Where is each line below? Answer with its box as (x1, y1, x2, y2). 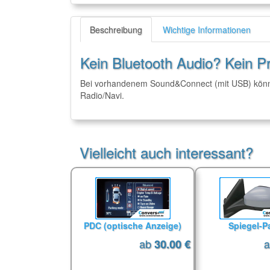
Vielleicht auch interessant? (80, 142, 253, 163)
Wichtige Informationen (163, 24, 251, 36)
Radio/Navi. (80, 89, 124, 101)
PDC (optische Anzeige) (84, 219, 182, 231)
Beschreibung (90, 24, 142, 36)
